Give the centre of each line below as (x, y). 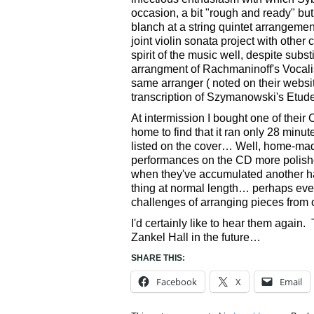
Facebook (177, 282)
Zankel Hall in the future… (196, 238)
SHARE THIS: (158, 258)
